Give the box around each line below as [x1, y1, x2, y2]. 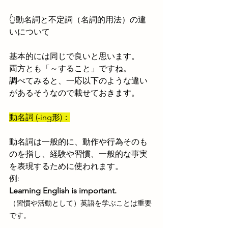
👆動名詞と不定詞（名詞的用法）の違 [9, 15, 146, 24]
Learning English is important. [9, 186, 117, 195]
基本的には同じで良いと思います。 [9, 51, 139, 61]
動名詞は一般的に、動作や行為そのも [9, 137, 148, 147]
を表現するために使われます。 [9, 161, 123, 171]
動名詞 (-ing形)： [9, 112, 70, 122]
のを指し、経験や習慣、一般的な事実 [9, 149, 148, 159]
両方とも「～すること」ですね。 [9, 64, 131, 73]
